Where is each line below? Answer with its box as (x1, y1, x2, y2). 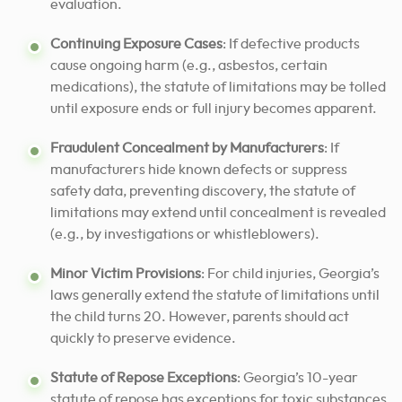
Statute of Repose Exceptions (50, 370, 237, 385)
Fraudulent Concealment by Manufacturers (50, 140, 324, 155)
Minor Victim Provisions (50, 266, 201, 281)
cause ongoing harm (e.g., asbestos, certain (50, 57, 328, 73)
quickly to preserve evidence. (50, 330, 236, 345)
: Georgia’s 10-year (237, 370, 358, 385)
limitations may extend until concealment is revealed (50, 205, 386, 220)
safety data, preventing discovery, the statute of (50, 183, 355, 198)
